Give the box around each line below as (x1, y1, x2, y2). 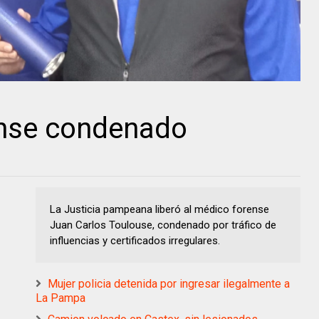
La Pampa (36, 291, 85, 305)
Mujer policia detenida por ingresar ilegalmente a (48, 276, 290, 291)
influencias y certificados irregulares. (50, 234, 220, 247)
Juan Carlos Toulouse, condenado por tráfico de (50, 218, 276, 231)
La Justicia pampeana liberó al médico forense (50, 202, 269, 216)
